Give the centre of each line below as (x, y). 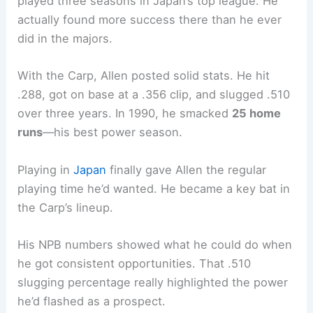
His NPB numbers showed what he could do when (155, 244)
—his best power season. (113, 132)
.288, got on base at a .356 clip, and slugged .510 (154, 95)
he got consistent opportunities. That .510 (134, 263)
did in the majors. (65, 39)
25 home (257, 114)
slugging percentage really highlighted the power (153, 282)
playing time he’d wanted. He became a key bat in (154, 188)
